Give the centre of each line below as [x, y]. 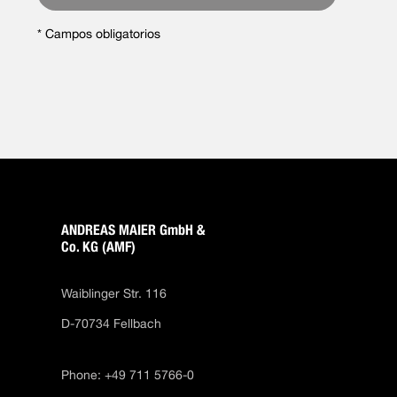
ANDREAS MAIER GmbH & [133, 230]
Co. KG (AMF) [99, 246]
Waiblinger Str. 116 [114, 293]
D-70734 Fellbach [113, 323]
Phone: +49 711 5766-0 [128, 374]
